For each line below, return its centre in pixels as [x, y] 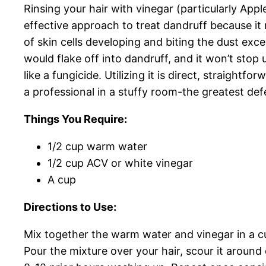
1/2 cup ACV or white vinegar [120, 163]
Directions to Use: [70, 207]
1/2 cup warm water [97, 147]
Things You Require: [75, 119]
